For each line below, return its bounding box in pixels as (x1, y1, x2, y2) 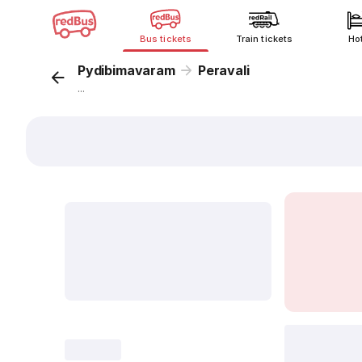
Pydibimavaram (78, 62, 175, 78)
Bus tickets (140, 33, 192, 44)
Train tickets (236, 33, 293, 44)
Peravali (197, 62, 250, 78)
